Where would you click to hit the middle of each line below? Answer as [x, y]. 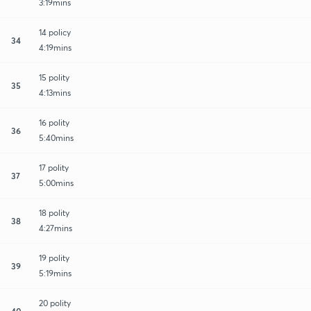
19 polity [54, 258]
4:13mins [55, 92]
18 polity [54, 212]
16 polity [54, 122]
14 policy [55, 32]
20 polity [55, 303]
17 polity [54, 167]
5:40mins [56, 137]
